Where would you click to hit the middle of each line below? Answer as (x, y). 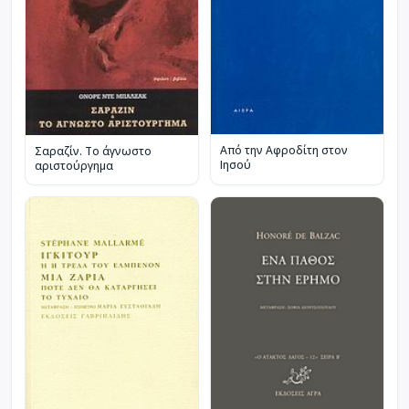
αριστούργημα (74, 166)
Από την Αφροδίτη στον (284, 151)
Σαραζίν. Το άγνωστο (93, 152)
